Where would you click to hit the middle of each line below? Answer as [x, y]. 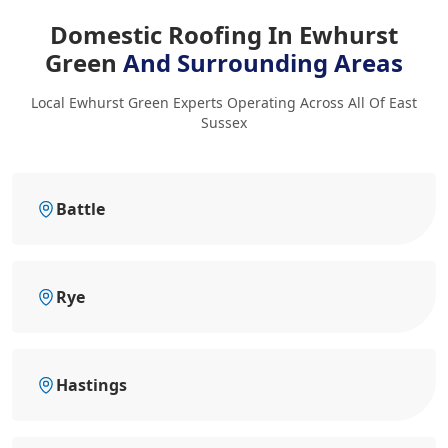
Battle [80, 208]
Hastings [91, 384]
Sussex [224, 122]
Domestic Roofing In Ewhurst [224, 34]
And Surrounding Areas [263, 62]
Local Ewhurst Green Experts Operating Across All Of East [224, 102]
